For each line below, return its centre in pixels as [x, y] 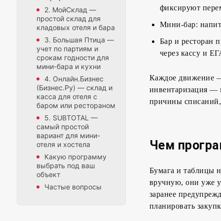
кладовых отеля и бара [76, 28]
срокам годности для [73, 58]
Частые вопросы [73, 187]
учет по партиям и [67, 49]
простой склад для [69, 19]
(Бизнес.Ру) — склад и [74, 88]
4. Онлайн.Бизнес [74, 79]
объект [48, 175]
